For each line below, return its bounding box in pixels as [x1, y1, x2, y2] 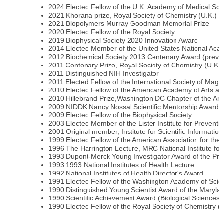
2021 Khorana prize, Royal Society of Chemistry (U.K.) [48, 11, 217, 20]
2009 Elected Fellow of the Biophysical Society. [48, 111, 194, 119]
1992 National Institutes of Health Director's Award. [48, 169, 206, 177]
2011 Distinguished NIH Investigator [48, 69, 159, 78]
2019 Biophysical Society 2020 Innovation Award [48, 36, 198, 44]
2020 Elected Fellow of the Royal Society [48, 28, 175, 36]
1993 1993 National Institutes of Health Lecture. [48, 161, 197, 169]
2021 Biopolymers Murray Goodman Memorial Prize [48, 20, 210, 28]
